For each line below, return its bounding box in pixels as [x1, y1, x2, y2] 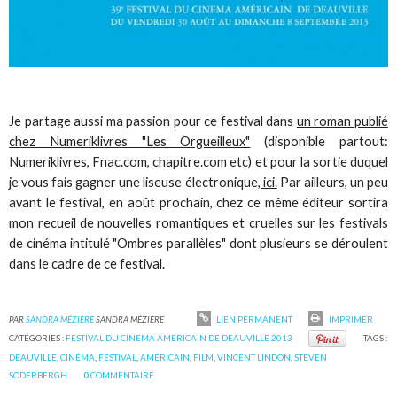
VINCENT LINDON [217, 352, 292, 363]
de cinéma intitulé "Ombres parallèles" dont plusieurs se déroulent [9, 236, 388, 252]
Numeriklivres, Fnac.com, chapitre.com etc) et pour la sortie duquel [9, 154, 388, 170]
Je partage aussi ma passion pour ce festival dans [9, 113, 297, 129]
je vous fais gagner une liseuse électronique [9, 175, 258, 191]
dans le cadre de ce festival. [9, 256, 166, 272]
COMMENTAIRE [90, 370, 155, 381]
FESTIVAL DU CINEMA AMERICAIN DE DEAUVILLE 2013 [66, 332, 293, 344]
